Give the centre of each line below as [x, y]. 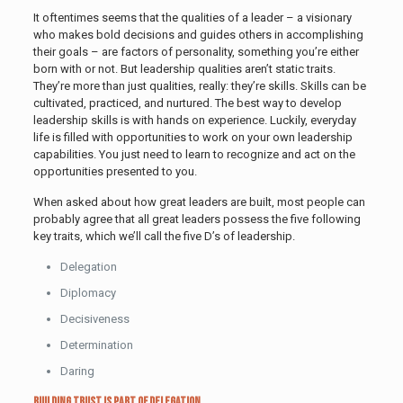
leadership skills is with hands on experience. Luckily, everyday [194, 120]
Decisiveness [94, 318]
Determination [96, 345]
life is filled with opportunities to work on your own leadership [193, 137]
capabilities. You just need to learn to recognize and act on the [194, 154]
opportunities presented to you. [115, 171]
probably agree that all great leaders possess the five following [197, 219]
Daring [77, 371]
